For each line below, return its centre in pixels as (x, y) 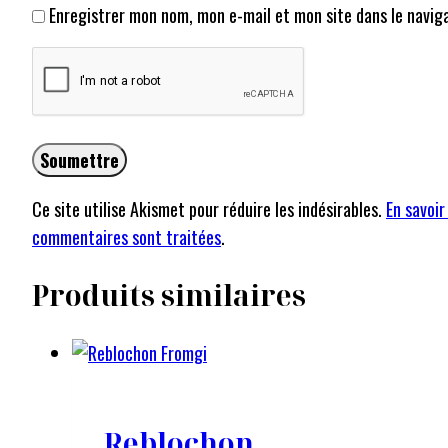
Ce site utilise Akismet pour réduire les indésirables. (209, 208)
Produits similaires (169, 294)
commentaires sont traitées (126, 236)
